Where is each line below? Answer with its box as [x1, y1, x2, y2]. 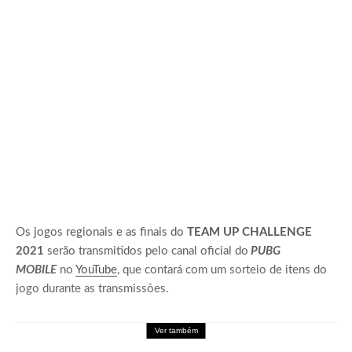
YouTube [75, 264, 117, 277]
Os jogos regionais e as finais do [16, 226, 187, 239]
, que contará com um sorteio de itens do [117, 264, 327, 277]
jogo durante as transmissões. [16, 283, 169, 295]
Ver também [154, 326, 198, 335]
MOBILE [16, 264, 57, 277]
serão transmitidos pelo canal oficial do [47, 245, 248, 258]
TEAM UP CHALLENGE [187, 226, 312, 239]
